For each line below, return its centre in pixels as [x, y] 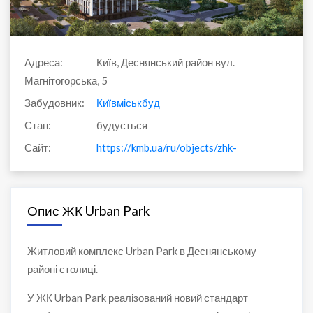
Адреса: [44, 63]
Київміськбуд [128, 103]
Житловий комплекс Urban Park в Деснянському [141, 251]
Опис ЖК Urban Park [88, 211]
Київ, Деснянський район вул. [165, 63]
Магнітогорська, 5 [66, 81]
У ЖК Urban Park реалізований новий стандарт [137, 298]
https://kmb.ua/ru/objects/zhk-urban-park [192, 148]
